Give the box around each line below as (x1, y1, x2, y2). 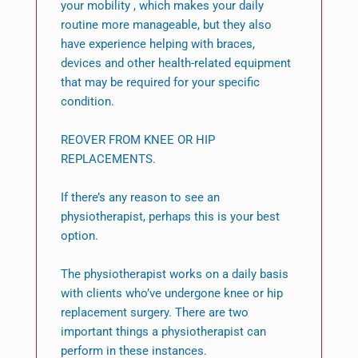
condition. (60, 94, 114, 109)
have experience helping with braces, (60, 37, 255, 52)
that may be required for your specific (60, 75, 260, 90)
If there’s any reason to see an (60, 190, 220, 205)
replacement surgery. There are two (60, 305, 249, 320)
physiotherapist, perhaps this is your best (60, 209, 280, 225)
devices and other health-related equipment (60, 56, 291, 71)
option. (60, 229, 98, 244)
